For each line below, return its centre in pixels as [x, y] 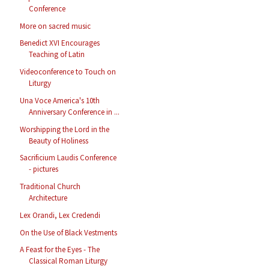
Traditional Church [50, 187]
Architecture [48, 198]
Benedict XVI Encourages [60, 43]
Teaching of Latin [57, 55]
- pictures [44, 169]
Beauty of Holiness [59, 141]
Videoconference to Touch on [68, 72]
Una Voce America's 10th [60, 100]
